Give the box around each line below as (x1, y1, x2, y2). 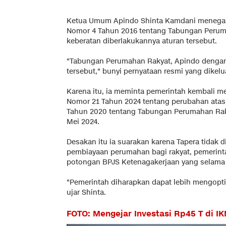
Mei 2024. (67, 117, 99, 127)
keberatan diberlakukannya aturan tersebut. (67, 36, 217, 46)
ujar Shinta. (67, 187, 106, 197)
